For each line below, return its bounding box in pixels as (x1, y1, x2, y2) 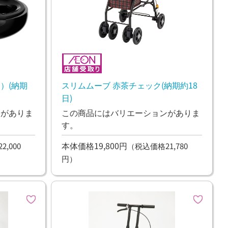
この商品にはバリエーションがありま (61, 106, 200, 119)
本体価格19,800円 (61, 139, 127, 152)
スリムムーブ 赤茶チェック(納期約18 (61, 78, 197, 91)
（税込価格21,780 (127, 140, 188, 152)
